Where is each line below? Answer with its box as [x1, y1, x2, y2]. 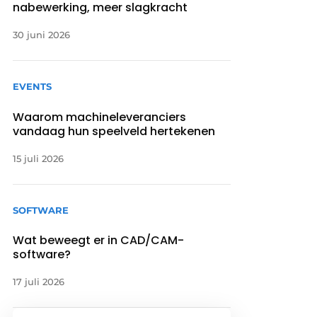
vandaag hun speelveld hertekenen [13, 122, 216, 139]
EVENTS [13, 81, 52, 93]
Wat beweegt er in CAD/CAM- [13, 231, 185, 248]
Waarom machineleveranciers [13, 108, 187, 125]
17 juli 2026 [13, 275, 65, 287]
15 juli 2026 [13, 152, 64, 164]
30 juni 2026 [13, 29, 71, 41]
